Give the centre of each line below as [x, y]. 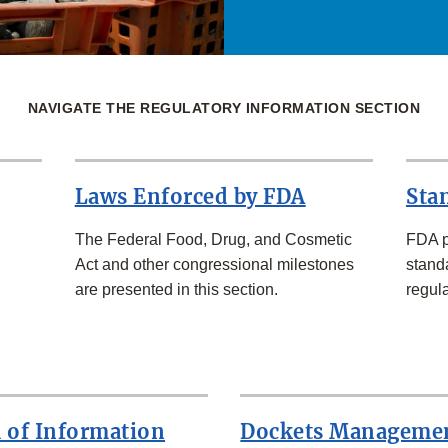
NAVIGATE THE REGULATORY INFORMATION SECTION [224, 108]
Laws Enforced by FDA [190, 197]
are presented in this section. [176, 290]
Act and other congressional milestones [214, 265]
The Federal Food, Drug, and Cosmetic [213, 240]
